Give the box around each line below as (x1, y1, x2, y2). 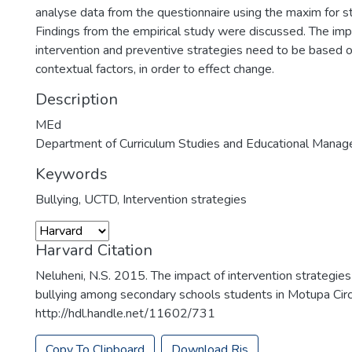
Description (35, 89, 119, 111)
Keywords (35, 163, 108, 185)
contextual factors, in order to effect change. (35, 60, 275, 79)
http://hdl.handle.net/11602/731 (35, 305, 216, 323)
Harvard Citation (35, 240, 153, 262)
